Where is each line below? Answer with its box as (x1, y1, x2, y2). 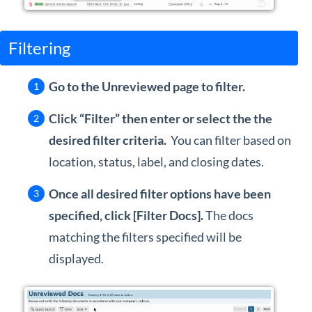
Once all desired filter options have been (49, 186, 271, 202)
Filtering (8, 38, 70, 58)
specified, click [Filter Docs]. (49, 208, 203, 224)
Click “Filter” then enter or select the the (49, 111, 272, 127)
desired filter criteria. (49, 132, 169, 148)
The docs (203, 208, 253, 224)
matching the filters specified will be (49, 229, 242, 245)
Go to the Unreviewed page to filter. (49, 79, 247, 95)
